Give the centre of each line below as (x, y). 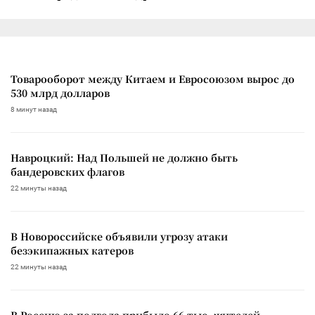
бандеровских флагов (67, 171)
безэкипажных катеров (72, 250)
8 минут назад (34, 109)
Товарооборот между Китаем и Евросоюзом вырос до (153, 78)
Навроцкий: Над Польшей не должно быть (124, 157)
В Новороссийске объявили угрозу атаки (119, 236)
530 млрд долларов (60, 92)
